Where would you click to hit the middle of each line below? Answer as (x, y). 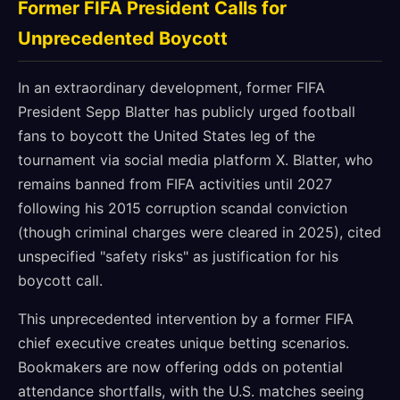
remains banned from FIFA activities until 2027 (175, 184)
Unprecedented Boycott (123, 38)
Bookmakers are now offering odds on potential (180, 367)
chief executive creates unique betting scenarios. (183, 343)
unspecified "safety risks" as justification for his (178, 256)
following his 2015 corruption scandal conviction (183, 208)
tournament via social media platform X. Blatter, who (196, 160)
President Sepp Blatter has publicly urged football (187, 112)
